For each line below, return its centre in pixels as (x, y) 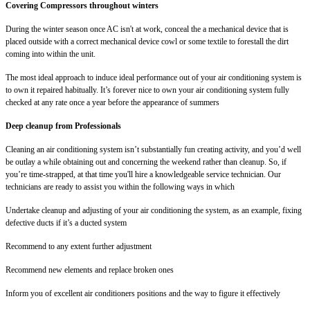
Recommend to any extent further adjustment (79, 246)
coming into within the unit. (51, 54)
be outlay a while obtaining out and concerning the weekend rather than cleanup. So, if (146, 162)
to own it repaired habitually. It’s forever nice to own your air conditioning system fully (147, 90)
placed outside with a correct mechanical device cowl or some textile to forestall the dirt (147, 41)
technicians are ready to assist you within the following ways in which (120, 186)
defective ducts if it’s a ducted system (66, 222)
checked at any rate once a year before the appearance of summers (112, 102)
